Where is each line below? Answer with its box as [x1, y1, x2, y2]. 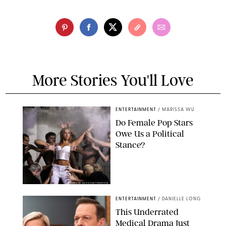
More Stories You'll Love [32, 71, 194, 90]
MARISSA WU [162, 107, 195, 112]
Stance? [116, 140, 145, 150]
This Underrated [116, 207, 179, 217]
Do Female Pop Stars [116, 118, 193, 128]
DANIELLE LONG [162, 197, 201, 202]
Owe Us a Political [116, 129, 184, 139]
